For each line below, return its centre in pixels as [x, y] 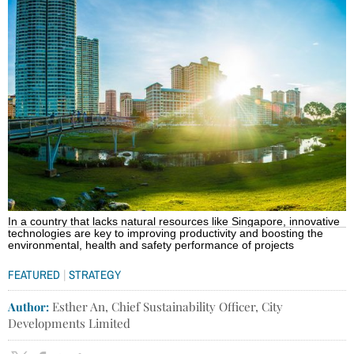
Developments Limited [69, 323]
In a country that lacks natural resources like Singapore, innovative [174, 221]
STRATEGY [95, 274]
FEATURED [34, 274]
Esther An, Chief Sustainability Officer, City [166, 306]
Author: [28, 306]
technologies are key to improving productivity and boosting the [166, 233]
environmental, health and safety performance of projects [153, 245]
